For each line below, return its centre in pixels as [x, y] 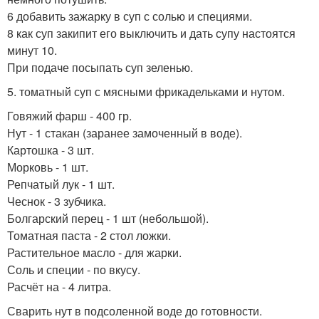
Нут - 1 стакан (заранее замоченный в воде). [125, 132]
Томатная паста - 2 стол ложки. [89, 235]
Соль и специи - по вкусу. [74, 269]
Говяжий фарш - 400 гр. [69, 115]
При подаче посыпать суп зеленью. [100, 67]
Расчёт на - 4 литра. [59, 286]
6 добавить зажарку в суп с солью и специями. [130, 16]
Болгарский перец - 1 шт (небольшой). [108, 218]
